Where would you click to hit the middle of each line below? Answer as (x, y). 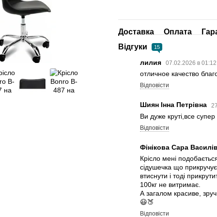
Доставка (136, 32)
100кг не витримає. (170, 184)
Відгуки (134, 47)
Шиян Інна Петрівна (174, 105)
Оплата (178, 32)
